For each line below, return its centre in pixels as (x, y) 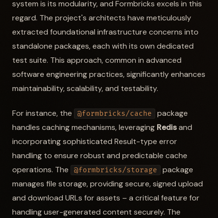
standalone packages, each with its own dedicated (103, 46)
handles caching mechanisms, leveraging (84, 127)
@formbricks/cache (114, 113)
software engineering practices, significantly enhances (109, 74)
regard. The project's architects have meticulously (101, 18)
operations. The (41, 169)
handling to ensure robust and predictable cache (100, 155)
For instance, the (43, 113)
